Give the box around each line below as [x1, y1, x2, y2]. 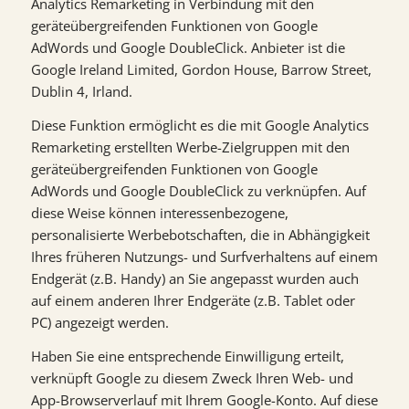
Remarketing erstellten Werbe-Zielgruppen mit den [30, 137, 350, 156]
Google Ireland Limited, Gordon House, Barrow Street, [30, 60, 372, 79]
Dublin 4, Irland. [30, 82, 132, 100]
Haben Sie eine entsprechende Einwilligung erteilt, [30, 346, 344, 365]
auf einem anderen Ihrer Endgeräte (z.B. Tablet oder [30, 290, 355, 309]
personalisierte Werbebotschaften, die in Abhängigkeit [30, 225, 370, 244]
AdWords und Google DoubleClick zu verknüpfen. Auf [30, 181, 366, 200]
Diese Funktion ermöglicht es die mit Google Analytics [30, 115, 369, 134]
